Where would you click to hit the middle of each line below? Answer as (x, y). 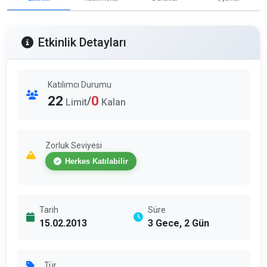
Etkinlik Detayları (82, 42)
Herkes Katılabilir (97, 161)
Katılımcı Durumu (80, 84)
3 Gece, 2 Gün (178, 223)
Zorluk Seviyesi (74, 145)
